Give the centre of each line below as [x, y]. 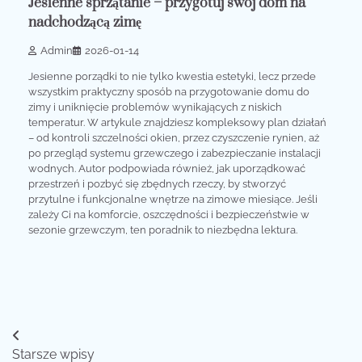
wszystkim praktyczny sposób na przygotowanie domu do [169, 91]
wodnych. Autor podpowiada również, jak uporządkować [167, 168]
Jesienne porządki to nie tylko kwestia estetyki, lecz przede [172, 76]
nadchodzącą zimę [85, 23]
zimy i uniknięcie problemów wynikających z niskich [155, 107]
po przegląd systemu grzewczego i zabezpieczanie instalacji [175, 153]
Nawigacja [60, 339]
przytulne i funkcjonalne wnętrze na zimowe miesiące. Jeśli [173, 199]
